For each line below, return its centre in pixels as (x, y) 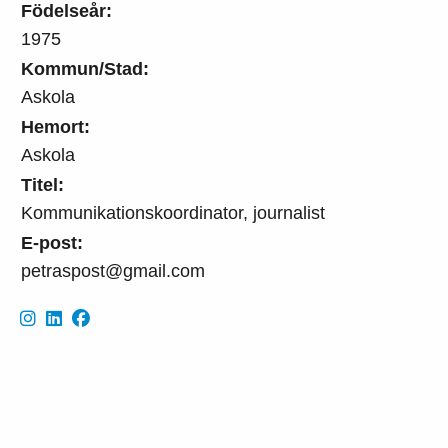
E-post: (52, 242)
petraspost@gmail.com (113, 270)
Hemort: (55, 126)
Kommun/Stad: (85, 68)
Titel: (42, 184)
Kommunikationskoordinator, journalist (173, 212)
